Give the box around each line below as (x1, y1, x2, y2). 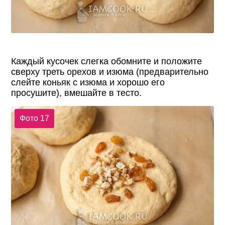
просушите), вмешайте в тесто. (11, 87, 142, 98)
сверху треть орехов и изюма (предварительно (11, 66, 209, 77)
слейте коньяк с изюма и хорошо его (11, 77, 165, 87)
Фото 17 (19, 114, 49, 123)
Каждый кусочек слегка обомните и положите (11, 56, 202, 66)
